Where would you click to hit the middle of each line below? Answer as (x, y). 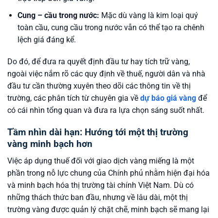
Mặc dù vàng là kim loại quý (148, 15)
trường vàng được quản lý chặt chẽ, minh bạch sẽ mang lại (108, 209)
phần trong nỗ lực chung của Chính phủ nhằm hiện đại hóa (109, 173)
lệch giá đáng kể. (46, 39)
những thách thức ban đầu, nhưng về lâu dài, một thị (98, 197)
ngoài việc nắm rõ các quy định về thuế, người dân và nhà (106, 74)
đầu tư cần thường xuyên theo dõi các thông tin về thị (99, 86)
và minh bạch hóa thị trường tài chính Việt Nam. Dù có (100, 185)
